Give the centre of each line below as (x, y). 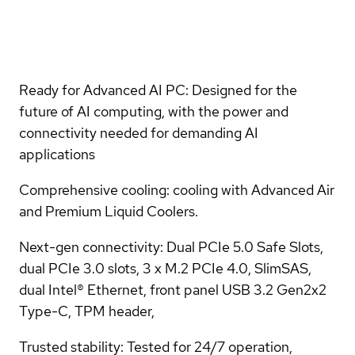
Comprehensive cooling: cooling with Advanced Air (177, 189)
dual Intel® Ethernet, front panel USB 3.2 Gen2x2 (173, 289)
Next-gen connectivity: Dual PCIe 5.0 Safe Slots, (171, 246)
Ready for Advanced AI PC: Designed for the (158, 90)
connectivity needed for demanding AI (139, 132)
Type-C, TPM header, (87, 311)
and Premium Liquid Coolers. (109, 211)
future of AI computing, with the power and (154, 111)
